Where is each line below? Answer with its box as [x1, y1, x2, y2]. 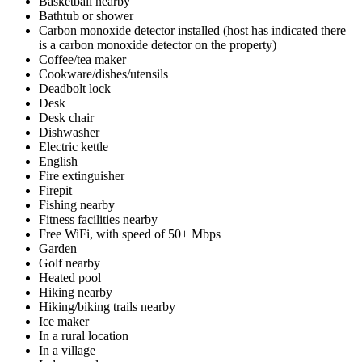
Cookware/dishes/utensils [39, 66, 168, 81]
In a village [39, 343, 95, 357]
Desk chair [39, 110, 94, 124]
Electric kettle [39, 139, 108, 154]
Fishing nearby [39, 197, 115, 212]
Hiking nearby [39, 284, 112, 299]
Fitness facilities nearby [39, 212, 158, 226]
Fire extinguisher [39, 168, 124, 183]
